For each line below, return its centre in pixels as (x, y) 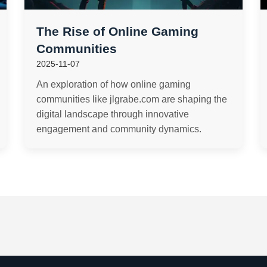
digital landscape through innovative (112, 114)
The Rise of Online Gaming (117, 31)
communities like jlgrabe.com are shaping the (131, 99)
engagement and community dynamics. (119, 129)
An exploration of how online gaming (113, 84)
